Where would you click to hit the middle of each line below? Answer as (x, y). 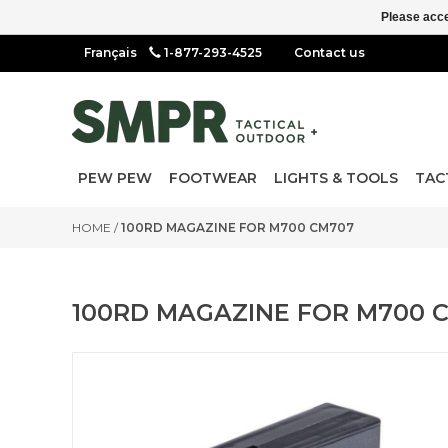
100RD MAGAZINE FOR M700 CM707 (237, 227)
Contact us (329, 52)
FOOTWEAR (213, 178)
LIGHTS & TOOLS (336, 178)
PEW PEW (115, 178)
